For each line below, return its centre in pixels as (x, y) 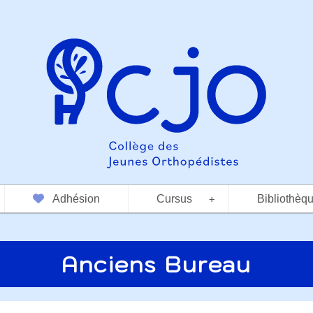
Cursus (174, 199)
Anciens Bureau (156, 264)
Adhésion (76, 199)
